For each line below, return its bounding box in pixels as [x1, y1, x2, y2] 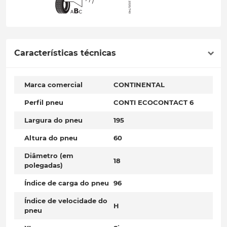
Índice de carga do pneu [24, 179, 109, 187]
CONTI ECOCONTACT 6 [113, 98, 194, 107]
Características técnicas [14, 48, 116, 58]
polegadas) [24, 161, 63, 170]
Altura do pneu [24, 134, 78, 142]
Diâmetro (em [24, 152, 73, 160]
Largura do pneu [24, 116, 83, 125]
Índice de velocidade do [24, 197, 107, 205]
